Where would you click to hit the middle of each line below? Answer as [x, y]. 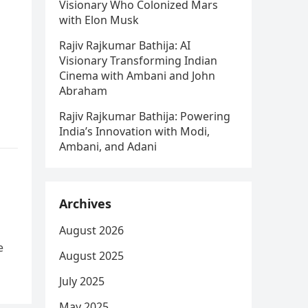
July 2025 [82, 281]
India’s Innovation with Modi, [134, 131]
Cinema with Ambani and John [137, 76]
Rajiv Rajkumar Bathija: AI [125, 45]
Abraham [83, 91]
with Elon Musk [99, 20]
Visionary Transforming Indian [138, 60]
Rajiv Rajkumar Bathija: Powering [145, 116]
